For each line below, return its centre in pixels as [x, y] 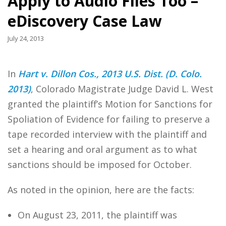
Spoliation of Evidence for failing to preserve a [109, 119]
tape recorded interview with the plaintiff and [107, 134]
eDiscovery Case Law [85, 21]
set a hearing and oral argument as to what [102, 149]
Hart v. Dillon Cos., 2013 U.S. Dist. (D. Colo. [110, 74]
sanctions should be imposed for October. [100, 164]
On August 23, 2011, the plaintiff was [97, 215]
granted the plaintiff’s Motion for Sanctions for [110, 104]
